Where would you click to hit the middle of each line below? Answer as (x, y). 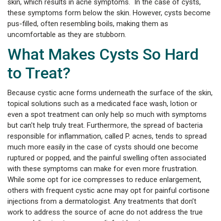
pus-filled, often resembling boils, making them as (88, 24)
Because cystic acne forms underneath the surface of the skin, (110, 93)
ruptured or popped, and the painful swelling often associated (107, 158)
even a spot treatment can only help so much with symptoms (107, 114)
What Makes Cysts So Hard (103, 54)
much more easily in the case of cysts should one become (103, 147)
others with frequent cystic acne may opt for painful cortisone (109, 190)
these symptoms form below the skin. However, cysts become (109, 13)
